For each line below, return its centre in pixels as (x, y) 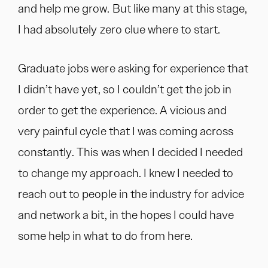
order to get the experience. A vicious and (123, 110)
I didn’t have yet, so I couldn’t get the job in (125, 89)
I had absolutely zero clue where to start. (119, 29)
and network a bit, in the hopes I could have (126, 215)
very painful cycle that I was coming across (126, 131)
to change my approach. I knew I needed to (126, 173)
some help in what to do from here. (106, 236)
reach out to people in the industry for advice (131, 194)
